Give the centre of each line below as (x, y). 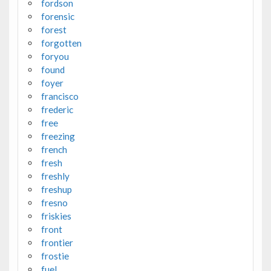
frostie (55, 256)
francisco (60, 96)
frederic (57, 109)
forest (54, 29)
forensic (57, 16)
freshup (56, 189)
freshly (55, 176)
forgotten (61, 43)
